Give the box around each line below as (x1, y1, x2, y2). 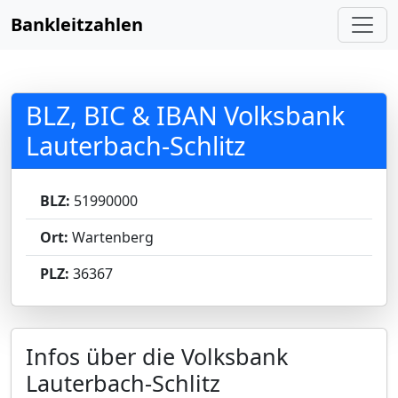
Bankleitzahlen (11, 12, 143, 36)
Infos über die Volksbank (26, 341, 288, 371)
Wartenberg (68, 227, 154, 247)
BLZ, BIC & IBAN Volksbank (26, 98, 345, 132)
